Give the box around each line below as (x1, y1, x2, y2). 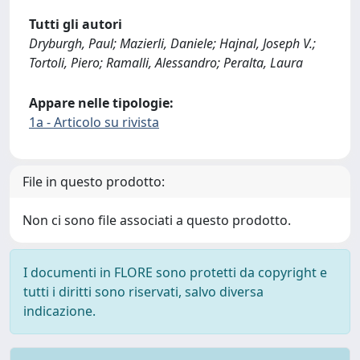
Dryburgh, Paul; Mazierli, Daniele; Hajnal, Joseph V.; (29, 34, 316, 52)
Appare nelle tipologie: (29, 93, 174, 112)
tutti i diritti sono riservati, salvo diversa (23, 282, 264, 301)
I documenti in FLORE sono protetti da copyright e (23, 263, 327, 281)
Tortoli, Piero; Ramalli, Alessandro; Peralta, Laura (29, 53, 303, 72)
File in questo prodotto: (22, 172, 165, 190)
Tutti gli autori (29, 14, 122, 33)
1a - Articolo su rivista (29, 112, 159, 131)
